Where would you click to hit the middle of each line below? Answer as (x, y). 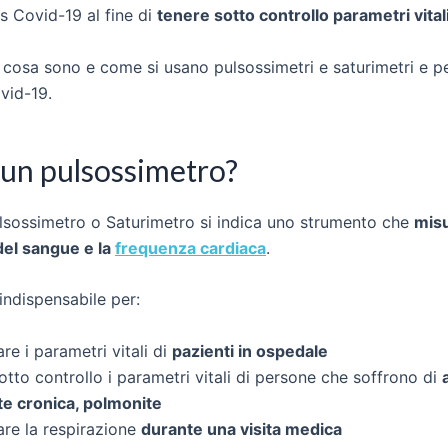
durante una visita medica (241, 428)
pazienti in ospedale (250, 350)
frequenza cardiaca (190, 247)
